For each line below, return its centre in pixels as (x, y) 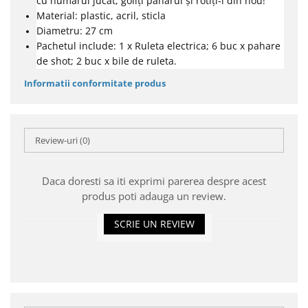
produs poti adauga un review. (154, 196)
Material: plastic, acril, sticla (101, 15)
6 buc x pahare (246, 46)
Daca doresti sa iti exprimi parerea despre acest (154, 181)
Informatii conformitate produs (95, 83)
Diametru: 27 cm (76, 31)
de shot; (56, 61)
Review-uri (57, 140)
